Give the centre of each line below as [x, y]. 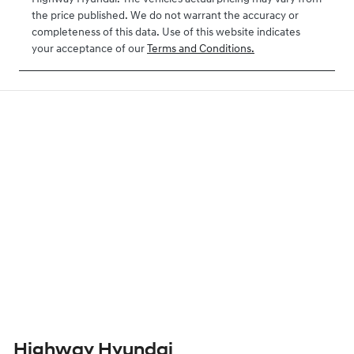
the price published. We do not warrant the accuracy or [165, 17]
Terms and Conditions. [201, 50]
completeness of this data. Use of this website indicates [166, 33]
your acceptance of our [88, 50]
